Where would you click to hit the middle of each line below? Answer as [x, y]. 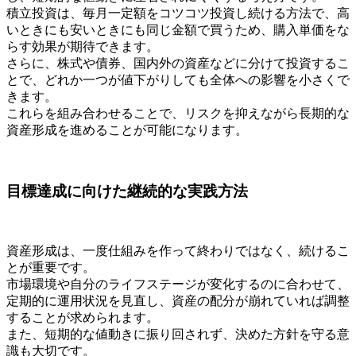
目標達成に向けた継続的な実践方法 [127, 191]
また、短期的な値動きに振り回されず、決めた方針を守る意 [178, 335]
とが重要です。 [51, 268]
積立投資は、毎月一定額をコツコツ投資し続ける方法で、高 [178, 13]
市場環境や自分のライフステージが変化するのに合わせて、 [178, 284]
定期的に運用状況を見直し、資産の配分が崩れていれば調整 [178, 301]
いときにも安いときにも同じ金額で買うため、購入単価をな [178, 29]
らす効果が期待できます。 [83, 46]
